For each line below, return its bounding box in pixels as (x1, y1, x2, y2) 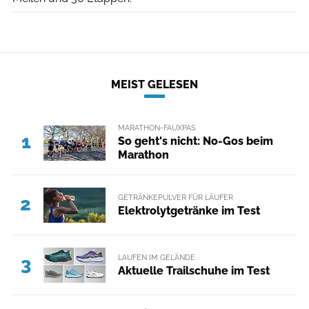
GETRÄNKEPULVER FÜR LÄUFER (117, 192, 233, 202)
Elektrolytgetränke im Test (117, 203, 260, 217)
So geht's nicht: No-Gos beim (117, 134, 273, 148)
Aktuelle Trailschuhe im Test (117, 263, 270, 277)
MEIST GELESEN (111, 78, 198, 91)
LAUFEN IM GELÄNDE (117, 252, 195, 262)
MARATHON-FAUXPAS (117, 123, 196, 132)
